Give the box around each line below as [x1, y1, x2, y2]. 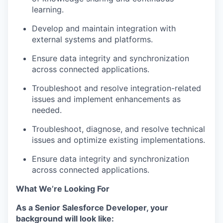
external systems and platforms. [32, 34, 153, 44]
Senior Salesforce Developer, [35, 203, 148, 213]
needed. [32, 105, 62, 115]
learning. [32, 4, 64, 14]
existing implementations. [109, 135, 205, 145]
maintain [82, 23, 114, 33]
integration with [116, 23, 176, 33]
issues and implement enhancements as [32, 94, 181, 104]
